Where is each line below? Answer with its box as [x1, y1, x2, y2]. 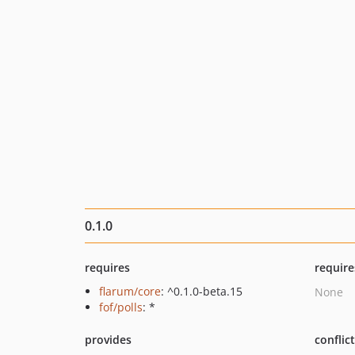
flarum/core [99, 284, 161, 299]
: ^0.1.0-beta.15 [161, 284, 242, 299]
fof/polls [99, 300, 143, 315]
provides [85, 332, 132, 347]
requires [85, 260, 130, 275]
